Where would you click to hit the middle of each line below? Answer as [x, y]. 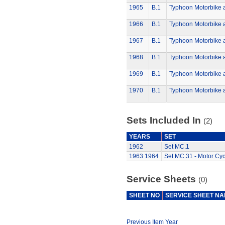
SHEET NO [144, 195]
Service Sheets [162, 179]
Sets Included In [165, 120]
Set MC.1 [177, 147]
